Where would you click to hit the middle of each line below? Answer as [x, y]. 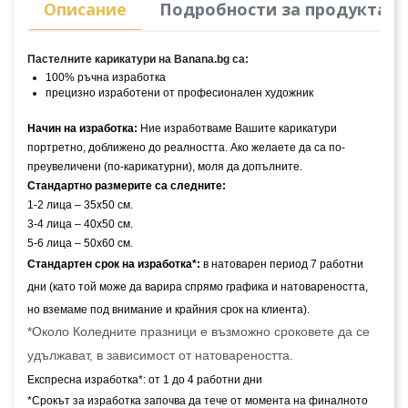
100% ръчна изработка [106, 78]
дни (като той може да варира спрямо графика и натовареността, [198, 286]
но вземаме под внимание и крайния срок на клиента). [168, 309]
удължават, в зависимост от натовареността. [160, 355]
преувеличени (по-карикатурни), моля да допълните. [165, 166]
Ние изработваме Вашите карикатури [237, 128]
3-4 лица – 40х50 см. [80, 224]
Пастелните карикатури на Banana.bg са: [138, 60]
